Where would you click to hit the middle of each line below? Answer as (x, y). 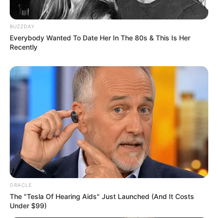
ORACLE (21, 185)
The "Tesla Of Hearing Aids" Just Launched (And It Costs (102, 196)
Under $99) (28, 205)
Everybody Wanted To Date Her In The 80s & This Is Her (100, 38)
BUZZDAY (22, 27)
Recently (24, 47)
